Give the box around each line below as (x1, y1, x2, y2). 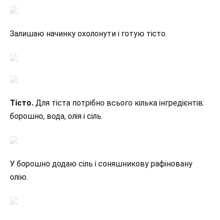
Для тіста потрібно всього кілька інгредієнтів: (35, 98, 204, 108)
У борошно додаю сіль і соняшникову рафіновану (10, 159, 192, 169)
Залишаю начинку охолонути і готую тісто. (10, 29, 167, 39)
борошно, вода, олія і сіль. (10, 111, 103, 121)
